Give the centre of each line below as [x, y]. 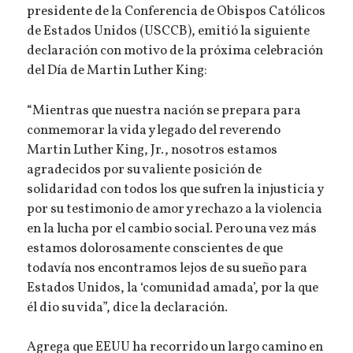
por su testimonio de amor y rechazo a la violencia [175, 209]
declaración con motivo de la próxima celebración [175, 52]
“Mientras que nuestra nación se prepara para [164, 111]
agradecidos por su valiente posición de [145, 170]
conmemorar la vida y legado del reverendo [154, 130]
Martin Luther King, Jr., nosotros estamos [152, 150]
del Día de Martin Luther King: [117, 71]
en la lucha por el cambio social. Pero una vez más [172, 229]
